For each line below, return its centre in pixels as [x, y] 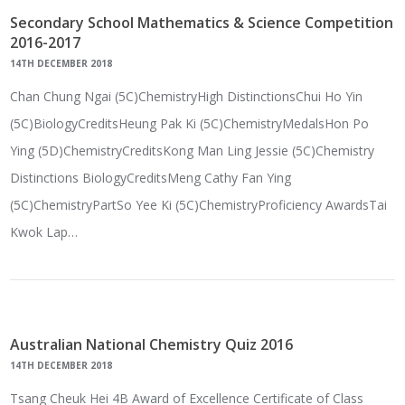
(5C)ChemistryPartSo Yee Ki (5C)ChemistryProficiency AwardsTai [199, 204]
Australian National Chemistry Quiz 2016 [152, 344]
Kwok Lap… [44, 231]
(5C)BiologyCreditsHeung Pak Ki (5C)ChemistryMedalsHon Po [190, 123]
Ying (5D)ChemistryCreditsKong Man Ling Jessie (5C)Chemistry [193, 150]
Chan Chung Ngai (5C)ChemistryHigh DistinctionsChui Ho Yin [187, 96]
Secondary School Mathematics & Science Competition [202, 22]
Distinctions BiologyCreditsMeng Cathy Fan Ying [151, 177]
